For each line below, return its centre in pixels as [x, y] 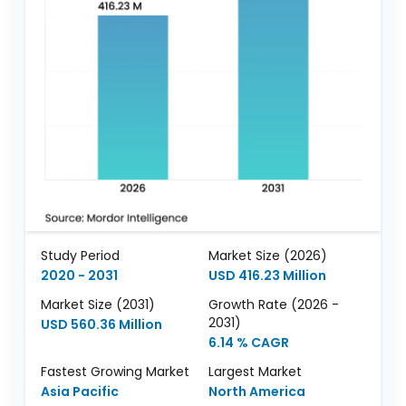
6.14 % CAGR [249, 342]
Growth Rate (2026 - [274, 304]
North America [257, 391]
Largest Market [255, 371]
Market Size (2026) [268, 255]
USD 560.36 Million [101, 324]
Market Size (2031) [98, 304]
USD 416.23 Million [267, 275]
